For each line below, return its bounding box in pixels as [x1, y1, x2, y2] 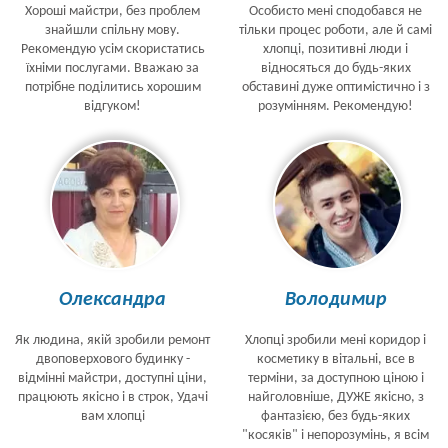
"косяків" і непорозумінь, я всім [242, 428, 429, 443]
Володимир [284, 290, 387, 310]
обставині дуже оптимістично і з [241, 80, 430, 95]
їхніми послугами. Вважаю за [26, 61, 199, 76]
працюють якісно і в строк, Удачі [17, 390, 208, 405]
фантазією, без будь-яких [261, 409, 410, 424]
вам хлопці [80, 409, 145, 424]
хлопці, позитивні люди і [263, 42, 408, 57]
